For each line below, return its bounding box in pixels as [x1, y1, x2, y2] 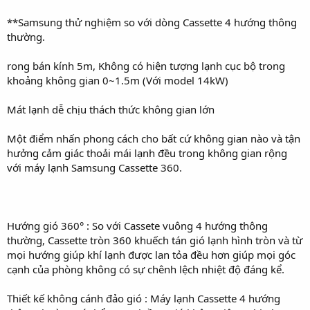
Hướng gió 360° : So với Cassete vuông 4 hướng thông [7, 219, 268, 232]
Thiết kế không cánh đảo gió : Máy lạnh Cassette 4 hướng [7, 291, 280, 305]
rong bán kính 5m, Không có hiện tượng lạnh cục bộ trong [7, 59, 285, 73]
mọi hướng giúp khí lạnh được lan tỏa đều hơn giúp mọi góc [7, 248, 295, 262]
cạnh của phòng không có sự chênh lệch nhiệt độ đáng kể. [7, 262, 284, 276]
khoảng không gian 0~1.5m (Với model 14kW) [7, 73, 228, 87]
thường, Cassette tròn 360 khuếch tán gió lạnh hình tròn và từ [7, 233, 302, 247]
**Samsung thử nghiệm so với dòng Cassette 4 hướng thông [7, 15, 297, 29]
